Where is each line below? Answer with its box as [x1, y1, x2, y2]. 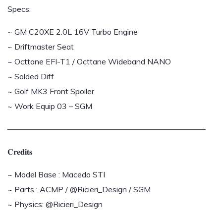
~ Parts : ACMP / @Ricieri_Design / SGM [7, 184, 151, 194]
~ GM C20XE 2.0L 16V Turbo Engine [7, 27, 138, 37]
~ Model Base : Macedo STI [7, 169, 105, 179]
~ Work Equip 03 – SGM [7, 101, 92, 111]
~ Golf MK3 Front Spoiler [7, 86, 94, 96]
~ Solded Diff [7, 71, 54, 81]
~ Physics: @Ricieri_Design [7, 199, 103, 209]
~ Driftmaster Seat [7, 42, 74, 52]
